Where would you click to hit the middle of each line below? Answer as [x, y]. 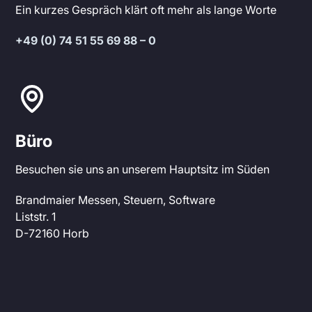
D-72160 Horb [53, 233]
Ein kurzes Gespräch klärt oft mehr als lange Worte [146, 9]
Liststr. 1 [36, 216]
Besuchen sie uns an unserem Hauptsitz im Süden [143, 169]
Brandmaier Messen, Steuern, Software [116, 200]
